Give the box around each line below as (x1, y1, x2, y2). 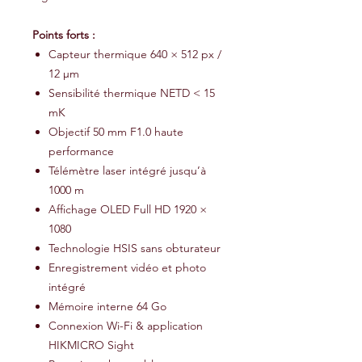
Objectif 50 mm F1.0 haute (48, 124, 183, 139)
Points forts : (32, 27, 95, 42)
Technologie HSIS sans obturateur (48, 241, 221, 255)
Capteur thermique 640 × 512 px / (48, 47, 221, 61)
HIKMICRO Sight (48, 338, 134, 352)
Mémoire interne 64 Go (48, 299, 166, 314)
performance (48, 144, 114, 158)
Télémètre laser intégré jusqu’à (48, 163, 206, 178)
